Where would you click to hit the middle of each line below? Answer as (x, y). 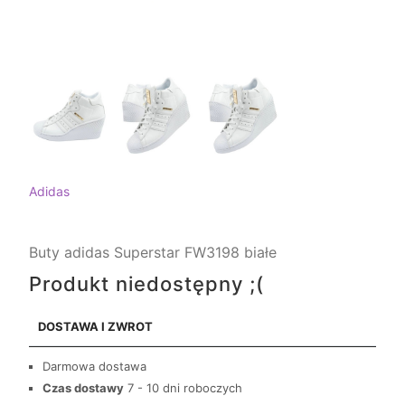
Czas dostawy (83, 388)
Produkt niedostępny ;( (146, 284)
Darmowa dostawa (94, 367)
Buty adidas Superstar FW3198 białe (153, 253)
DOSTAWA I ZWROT (95, 327)
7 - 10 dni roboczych (185, 388)
